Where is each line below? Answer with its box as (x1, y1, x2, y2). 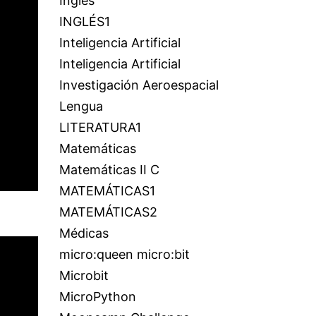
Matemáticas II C (59, 162, 159, 177)
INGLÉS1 (59, 14, 110, 29)
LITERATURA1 (59, 120, 141, 135)
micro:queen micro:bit (59, 247, 190, 262)
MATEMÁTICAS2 (59, 205, 157, 219)
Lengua (59, 99, 103, 114)
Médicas (59, 226, 109, 241)
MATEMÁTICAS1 (59, 183, 155, 198)
